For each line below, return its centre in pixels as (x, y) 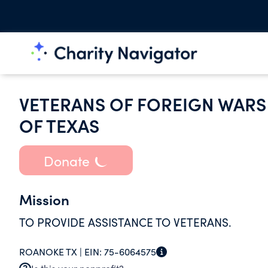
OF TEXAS (59, 125)
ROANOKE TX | (52, 252)
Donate (66, 160)
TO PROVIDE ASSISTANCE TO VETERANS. (126, 222)
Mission (44, 199)
